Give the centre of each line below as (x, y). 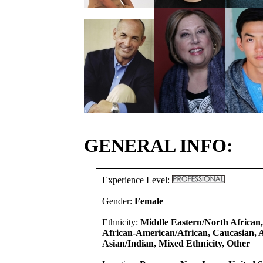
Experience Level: (137, 180)
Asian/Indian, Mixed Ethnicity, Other (176, 243)
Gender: (118, 201)
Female (149, 201)
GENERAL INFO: (159, 146)
